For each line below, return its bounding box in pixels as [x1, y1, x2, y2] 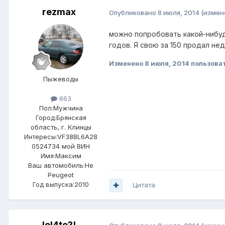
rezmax [42, 7, 76, 18]
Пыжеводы [43, 75, 78, 83]
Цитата [133, 181, 155, 189]
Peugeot [48, 171, 74, 179]
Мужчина [53, 104, 83, 113]
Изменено [109, 59, 145, 68]
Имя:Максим [40, 152, 81, 160]
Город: [35, 114, 56, 122]
